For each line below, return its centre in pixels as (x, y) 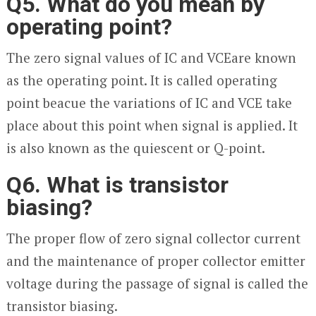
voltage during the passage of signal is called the (157, 283)
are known (263, 57)
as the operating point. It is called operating (141, 80)
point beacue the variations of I (103, 103)
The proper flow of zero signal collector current (153, 238)
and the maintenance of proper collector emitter (156, 261)
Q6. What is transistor (117, 185)
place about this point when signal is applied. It (152, 125)
